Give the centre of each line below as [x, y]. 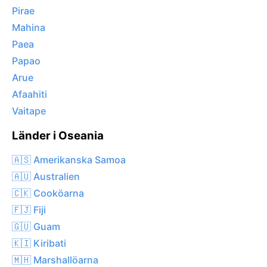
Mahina [29, 28]
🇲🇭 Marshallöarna [55, 260]
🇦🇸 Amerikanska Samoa [69, 159]
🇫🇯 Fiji [29, 209]
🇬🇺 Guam [36, 226]
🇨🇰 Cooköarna [48, 193]
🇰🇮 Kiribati [39, 243]
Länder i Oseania [58, 136]
